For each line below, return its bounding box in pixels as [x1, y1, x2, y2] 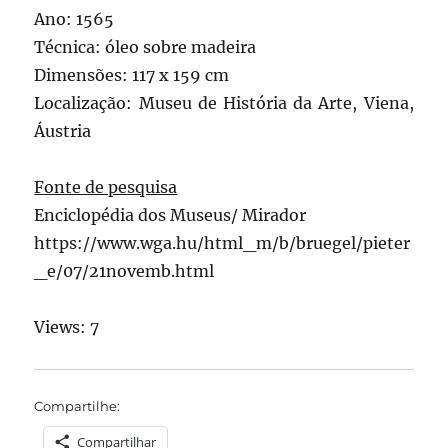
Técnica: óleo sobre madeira [34, 37, 257, 58]
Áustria [34, 121, 92, 142]
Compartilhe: [34, 398, 121, 415]
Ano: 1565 [34, 9, 115, 30]
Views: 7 [34, 317, 100, 338]
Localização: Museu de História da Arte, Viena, [34, 93, 414, 114]
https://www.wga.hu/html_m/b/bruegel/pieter [34, 233, 411, 254]
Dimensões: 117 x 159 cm [34, 65, 230, 86]
